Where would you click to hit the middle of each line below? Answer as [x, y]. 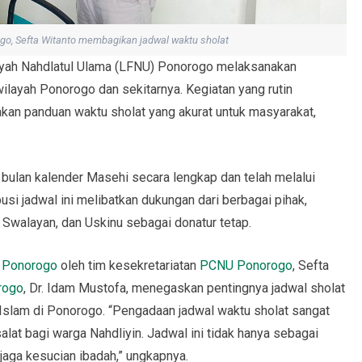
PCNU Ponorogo [246, 266]
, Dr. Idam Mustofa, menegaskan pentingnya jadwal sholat [184, 288]
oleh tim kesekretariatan [128, 266]
